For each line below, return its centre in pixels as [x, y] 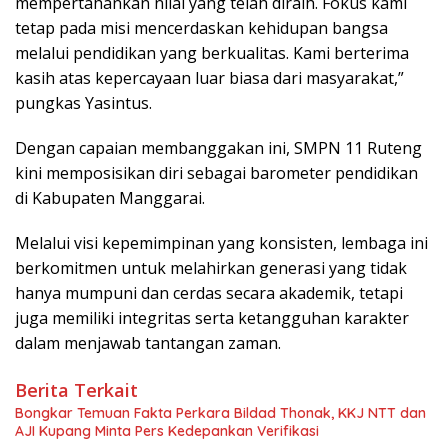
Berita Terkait [76, 389]
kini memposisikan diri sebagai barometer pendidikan [216, 172]
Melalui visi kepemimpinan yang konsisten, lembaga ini [221, 242]
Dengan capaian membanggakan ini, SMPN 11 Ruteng [218, 147]
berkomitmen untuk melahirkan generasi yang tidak [211, 267]
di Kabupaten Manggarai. [110, 197]
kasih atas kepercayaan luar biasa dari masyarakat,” [209, 77]
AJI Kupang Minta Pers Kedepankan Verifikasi [167, 430]
